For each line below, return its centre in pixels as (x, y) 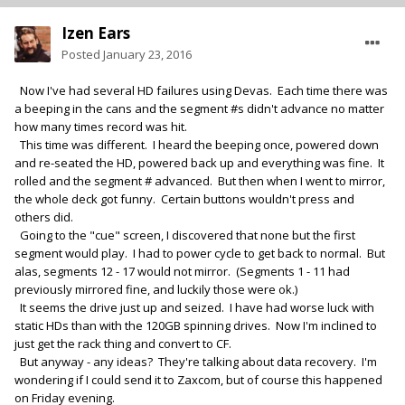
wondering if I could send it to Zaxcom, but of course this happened (198, 380)
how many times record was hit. (101, 127)
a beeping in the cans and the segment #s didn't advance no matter (199, 109)
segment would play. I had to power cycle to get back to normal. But (200, 254)
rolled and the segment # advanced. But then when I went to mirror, (200, 181)
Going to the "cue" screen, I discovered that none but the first (185, 235)
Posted (82, 55)
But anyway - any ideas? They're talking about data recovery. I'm (196, 362)
